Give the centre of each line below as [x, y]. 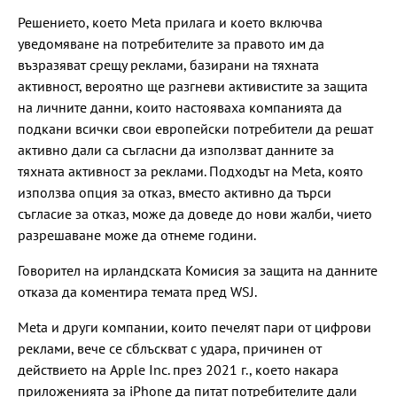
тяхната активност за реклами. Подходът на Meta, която [191, 171]
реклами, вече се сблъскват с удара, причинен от [170, 349]
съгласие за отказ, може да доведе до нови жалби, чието [195, 214]
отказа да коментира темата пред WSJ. [137, 292]
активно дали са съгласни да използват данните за [176, 150]
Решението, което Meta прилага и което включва [170, 23]
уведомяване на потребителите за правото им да [171, 44]
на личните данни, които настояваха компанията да [180, 108]
